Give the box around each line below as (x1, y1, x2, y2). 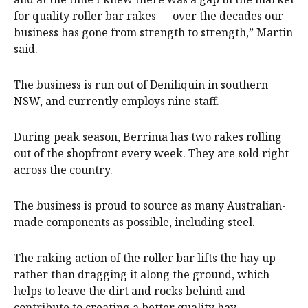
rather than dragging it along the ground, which (14, 267, 269, 283)
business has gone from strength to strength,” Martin (14, 25, 293, 41)
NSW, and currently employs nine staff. (14, 93, 219, 109)
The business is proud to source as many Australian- (14, 198, 286, 214)
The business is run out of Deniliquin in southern (14, 77, 268, 93)
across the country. (14, 162, 113, 178)
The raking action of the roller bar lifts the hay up (14, 250, 276, 266)
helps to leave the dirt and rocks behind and (14, 283, 245, 299)
